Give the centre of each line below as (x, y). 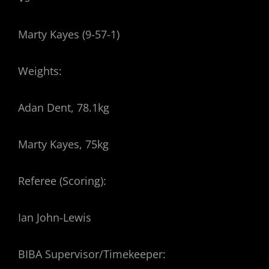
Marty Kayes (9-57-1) (69, 35)
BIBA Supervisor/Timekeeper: (92, 254)
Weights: (40, 71)
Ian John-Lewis (55, 218)
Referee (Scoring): (62, 181)
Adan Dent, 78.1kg (64, 108)
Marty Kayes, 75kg (63, 144)
